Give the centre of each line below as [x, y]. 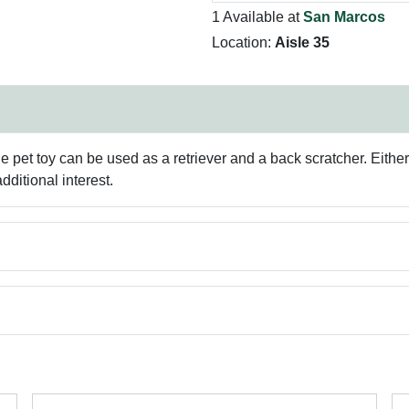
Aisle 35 [302, 42]
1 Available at [257, 17]
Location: [243, 42]
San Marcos [344, 17]
